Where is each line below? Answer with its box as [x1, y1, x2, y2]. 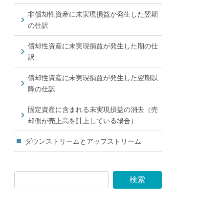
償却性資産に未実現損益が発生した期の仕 [28, 42, 158, 50]
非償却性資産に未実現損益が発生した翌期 [28, 10, 158, 18]
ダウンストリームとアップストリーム [25, 137, 142, 145]
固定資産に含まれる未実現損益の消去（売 [28, 106, 158, 113]
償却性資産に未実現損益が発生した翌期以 [28, 74, 158, 82]
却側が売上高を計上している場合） [28, 117, 138, 125]
